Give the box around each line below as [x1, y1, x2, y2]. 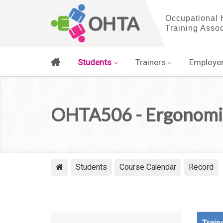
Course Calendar [119, 162, 176, 172]
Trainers [135, 57, 166, 67]
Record [189, 162, 214, 172]
